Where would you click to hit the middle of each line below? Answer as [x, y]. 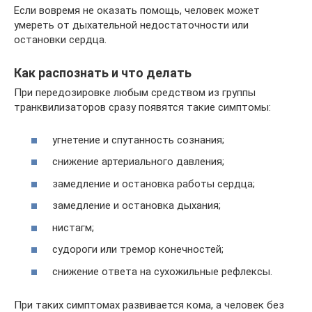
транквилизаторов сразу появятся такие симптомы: [142, 108]
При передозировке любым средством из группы [135, 93]
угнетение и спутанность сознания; [138, 140]
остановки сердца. [60, 40]
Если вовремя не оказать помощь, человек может [137, 11]
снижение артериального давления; [138, 162]
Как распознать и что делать [103, 73]
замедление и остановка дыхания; [136, 206]
